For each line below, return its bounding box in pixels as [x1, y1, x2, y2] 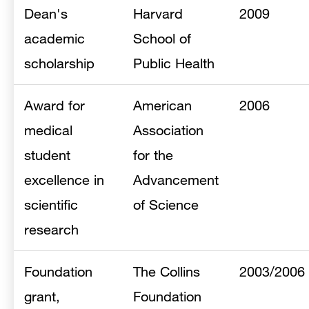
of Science [133, 197, 199, 212]
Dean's [24, 6, 68, 21]
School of [133, 30, 191, 46]
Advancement [133, 172, 219, 188]
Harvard [133, 6, 183, 21]
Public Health [133, 55, 215, 71]
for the [133, 147, 173, 163]
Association [133, 122, 203, 138]
